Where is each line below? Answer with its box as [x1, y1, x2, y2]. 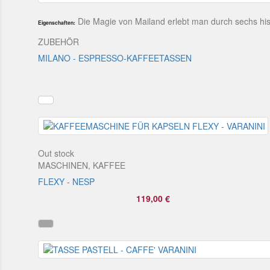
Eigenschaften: [38, 18, 76, 27]
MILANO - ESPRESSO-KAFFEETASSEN [38, 51, 192, 64]
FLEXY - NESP [38, 175, 95, 187]
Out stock [38, 146, 75, 159]
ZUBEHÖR [38, 35, 80, 48]
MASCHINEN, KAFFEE [38, 159, 126, 171]
